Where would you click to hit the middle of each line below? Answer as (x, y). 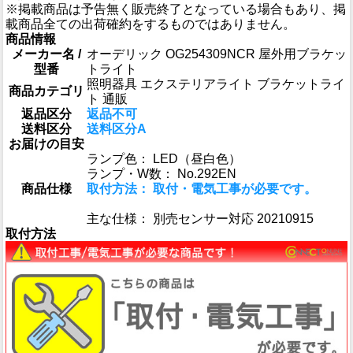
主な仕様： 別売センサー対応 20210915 (200, 218)
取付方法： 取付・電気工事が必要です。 (202, 188)
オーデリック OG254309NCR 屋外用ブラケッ (217, 54)
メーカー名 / (46, 54)
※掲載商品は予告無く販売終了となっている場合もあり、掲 (176, 9)
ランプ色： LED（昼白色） (164, 158)
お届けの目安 (46, 143)
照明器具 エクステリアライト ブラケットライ (216, 84)
